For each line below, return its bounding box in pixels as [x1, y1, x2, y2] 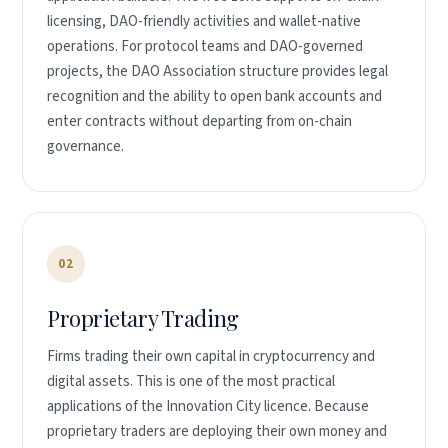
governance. [47, 136, 124, 157]
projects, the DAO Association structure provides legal [47, 61, 388, 82]
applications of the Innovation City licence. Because [47, 396, 369, 417]
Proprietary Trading [47, 303, 239, 333]
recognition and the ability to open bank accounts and [47, 86, 382, 107]
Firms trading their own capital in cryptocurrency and [47, 346, 375, 367]
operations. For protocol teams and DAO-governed [47, 36, 363, 57]
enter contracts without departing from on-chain [47, 111, 352, 132]
